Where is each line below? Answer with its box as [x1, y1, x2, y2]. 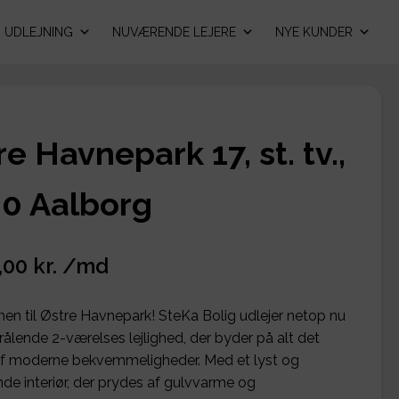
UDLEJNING [4, 25, 73, 39]
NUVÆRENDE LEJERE [112, 25, 236, 39]
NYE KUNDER [275, 25, 353, 39]
